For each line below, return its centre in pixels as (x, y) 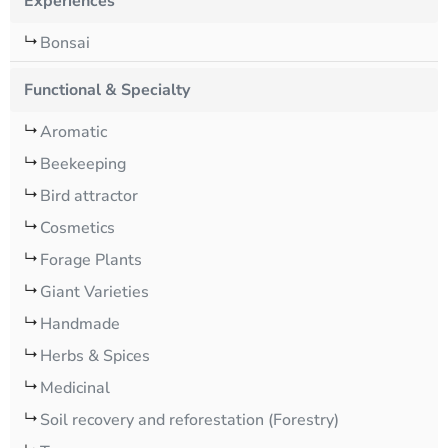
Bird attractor (89, 196)
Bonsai (65, 43)
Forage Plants (91, 260)
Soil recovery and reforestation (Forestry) (189, 420)
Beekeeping (83, 164)
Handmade (80, 324)
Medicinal (75, 388)
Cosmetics (77, 228)
